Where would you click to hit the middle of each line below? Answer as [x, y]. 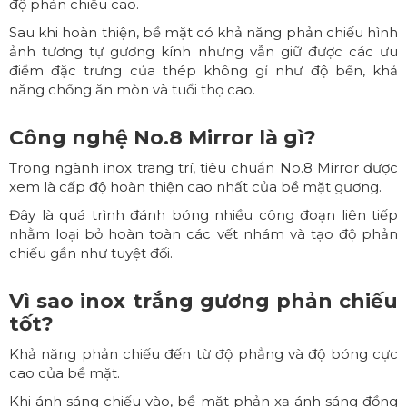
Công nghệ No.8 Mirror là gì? [163, 138]
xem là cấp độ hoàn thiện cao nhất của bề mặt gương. [195, 187]
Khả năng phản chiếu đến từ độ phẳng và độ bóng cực [203, 354]
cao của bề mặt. [65, 373]
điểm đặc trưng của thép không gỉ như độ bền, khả [203, 71]
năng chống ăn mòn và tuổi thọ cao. [132, 90]
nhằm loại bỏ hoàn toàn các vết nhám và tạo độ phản [203, 234]
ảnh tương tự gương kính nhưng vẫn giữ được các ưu [203, 52]
